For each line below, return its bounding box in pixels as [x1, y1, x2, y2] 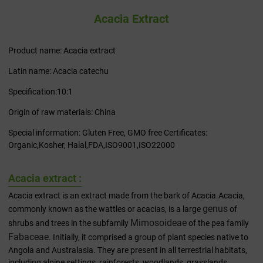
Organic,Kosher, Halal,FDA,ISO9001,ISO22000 [8, 140, 175, 150]
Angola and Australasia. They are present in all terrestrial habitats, [8, 245, 247, 255]
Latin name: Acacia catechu [8, 66, 109, 76]
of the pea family [187, 218, 251, 228]
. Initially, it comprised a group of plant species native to [49, 232, 248, 242]
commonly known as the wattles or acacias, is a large [8, 204, 203, 214]
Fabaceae [8, 231, 49, 243]
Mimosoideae [130, 217, 187, 229]
